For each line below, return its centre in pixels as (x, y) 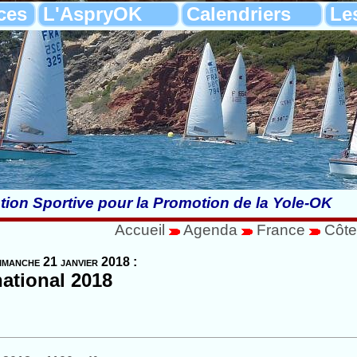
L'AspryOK (92, 14)
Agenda (212, 230)
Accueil (140, 230)
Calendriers (239, 14)
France (281, 230)
